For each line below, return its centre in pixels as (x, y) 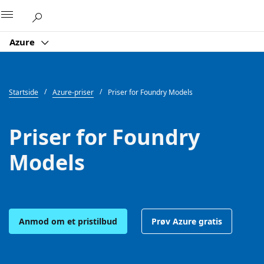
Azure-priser (73, 92)
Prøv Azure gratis (187, 221)
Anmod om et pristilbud (68, 221)
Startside (24, 92)
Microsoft (119, 14)
